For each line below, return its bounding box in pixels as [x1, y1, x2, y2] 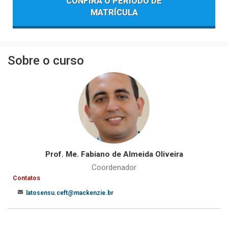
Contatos [13, 175, 40, 182]
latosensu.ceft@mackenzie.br [26, 189, 113, 196]
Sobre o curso [8, 53, 84, 68]
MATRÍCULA [90, 7, 138, 17]
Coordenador [92, 163, 136, 172]
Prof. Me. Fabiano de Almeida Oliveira [45, 150, 183, 159]
